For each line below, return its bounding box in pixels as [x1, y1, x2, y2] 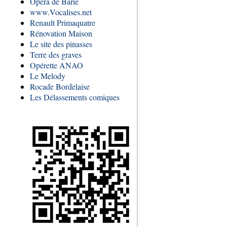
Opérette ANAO [30, 60, 83, 70]
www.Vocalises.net [30, 7, 92, 17]
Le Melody [30, 70, 65, 81]
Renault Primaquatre [30, 17, 95, 28]
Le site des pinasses [30, 39, 92, 49]
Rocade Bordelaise [30, 81, 90, 92]
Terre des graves [30, 49, 82, 60]
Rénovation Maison [30, 28, 92, 39]
